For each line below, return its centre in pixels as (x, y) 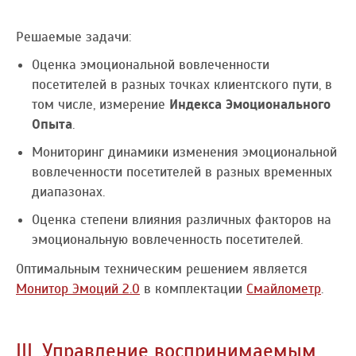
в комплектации (193, 288)
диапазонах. (68, 192)
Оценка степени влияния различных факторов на (182, 219)
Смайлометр (284, 288)
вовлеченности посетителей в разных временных (182, 172)
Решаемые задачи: (74, 37)
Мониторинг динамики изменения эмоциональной (184, 152)
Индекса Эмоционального (250, 104)
